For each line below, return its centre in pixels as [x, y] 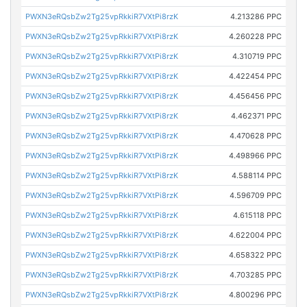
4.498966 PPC [255, 155]
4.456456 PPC [255, 96]
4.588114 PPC [256, 175]
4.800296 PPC [255, 294]
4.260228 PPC [255, 36]
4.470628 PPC [255, 135]
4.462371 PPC [256, 115]
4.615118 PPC [257, 215]
